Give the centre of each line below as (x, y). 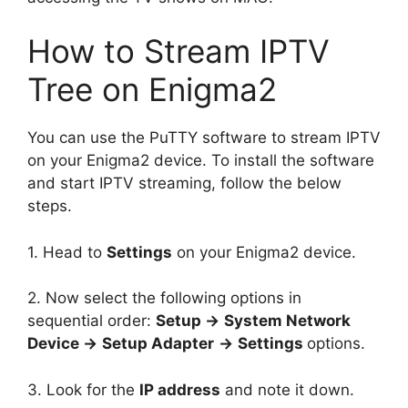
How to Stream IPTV (178, 51)
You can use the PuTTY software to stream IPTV (204, 138)
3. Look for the (83, 389)
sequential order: (92, 321)
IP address (180, 389)
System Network (287, 321)
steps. (50, 206)
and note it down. (287, 389)
